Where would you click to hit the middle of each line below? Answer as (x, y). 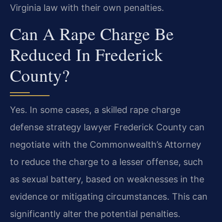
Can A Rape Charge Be (92, 34)
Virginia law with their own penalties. (87, 8)
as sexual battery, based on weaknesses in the (107, 179)
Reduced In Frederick (86, 55)
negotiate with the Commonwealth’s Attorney (106, 145)
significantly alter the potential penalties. (95, 214)
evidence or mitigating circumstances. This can (109, 197)
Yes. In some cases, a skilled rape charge (95, 110)
